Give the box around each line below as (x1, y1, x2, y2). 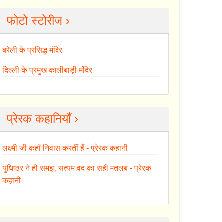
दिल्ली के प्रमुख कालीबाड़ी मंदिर (2, 65, 93, 74)
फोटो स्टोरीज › (7, 13, 70, 27)
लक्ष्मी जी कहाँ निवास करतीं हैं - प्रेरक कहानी (2, 143, 128, 152)
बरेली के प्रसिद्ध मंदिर (2, 45, 63, 54)
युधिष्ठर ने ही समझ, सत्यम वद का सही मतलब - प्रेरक (2, 164, 152, 172)
